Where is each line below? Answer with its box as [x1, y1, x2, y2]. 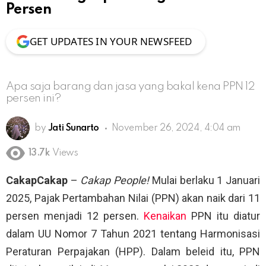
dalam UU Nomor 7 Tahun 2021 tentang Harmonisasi [6, 227, 260, 240]
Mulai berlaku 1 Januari [149, 174, 261, 187]
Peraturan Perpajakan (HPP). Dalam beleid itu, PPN [6, 245, 260, 258]
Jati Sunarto [47, 123, 99, 133]
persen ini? [6, 92, 62, 104]
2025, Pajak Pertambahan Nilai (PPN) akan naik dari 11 [6, 192, 260, 205]
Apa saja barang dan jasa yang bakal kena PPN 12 [6, 80, 255, 92]
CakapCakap [6, 174, 68, 187]
